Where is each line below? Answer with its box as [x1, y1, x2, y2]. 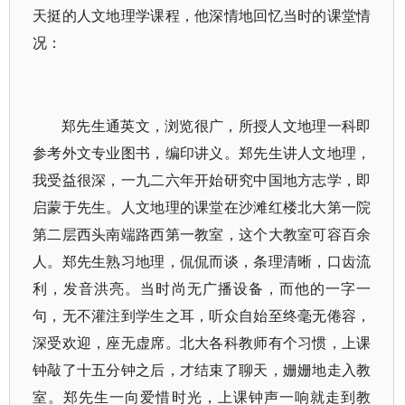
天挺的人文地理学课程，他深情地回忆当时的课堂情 [33, 5, 372, 25]
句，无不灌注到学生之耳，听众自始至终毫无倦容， [33, 306, 372, 325]
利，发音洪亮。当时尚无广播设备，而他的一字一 [33, 278, 372, 298]
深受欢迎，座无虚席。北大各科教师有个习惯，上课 [33, 333, 372, 353]
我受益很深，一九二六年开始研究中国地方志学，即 [33, 170, 372, 190]
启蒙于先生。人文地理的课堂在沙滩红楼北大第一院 [33, 197, 372, 217]
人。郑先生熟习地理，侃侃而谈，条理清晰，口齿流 [33, 251, 372, 271]
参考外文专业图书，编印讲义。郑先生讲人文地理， [33, 143, 372, 163]
